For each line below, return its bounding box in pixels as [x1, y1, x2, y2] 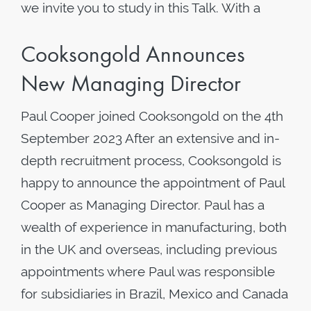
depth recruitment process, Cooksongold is [21, 153, 281, 168]
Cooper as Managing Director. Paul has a [21, 197, 264, 212]
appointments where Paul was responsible [21, 264, 275, 279]
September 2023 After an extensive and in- [21, 131, 280, 146]
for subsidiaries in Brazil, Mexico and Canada [21, 286, 288, 301]
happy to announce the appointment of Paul [21, 175, 285, 190]
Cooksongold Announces [21, 40, 245, 69]
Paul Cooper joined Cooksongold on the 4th [21, 108, 283, 124]
